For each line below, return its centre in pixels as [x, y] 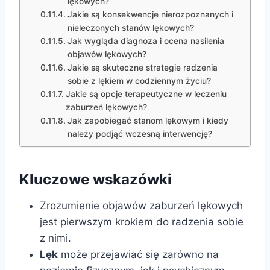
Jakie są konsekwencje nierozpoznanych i [150, 15]
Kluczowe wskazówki [96, 180]
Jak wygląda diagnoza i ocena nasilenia [146, 41]
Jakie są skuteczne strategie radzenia [142, 68]
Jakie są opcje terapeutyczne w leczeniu [146, 94]
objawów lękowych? [107, 55]
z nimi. [55, 238]
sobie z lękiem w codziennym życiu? [139, 81]
